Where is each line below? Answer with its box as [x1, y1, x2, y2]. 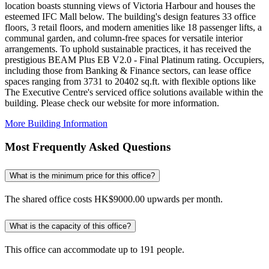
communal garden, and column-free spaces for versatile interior [5, 32, 243, 43]
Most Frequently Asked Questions [5, 140, 171, 153]
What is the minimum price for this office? [10, 171, 155, 180]
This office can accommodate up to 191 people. [5, 244, 184, 255]
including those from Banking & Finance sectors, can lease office [5, 65, 251, 76]
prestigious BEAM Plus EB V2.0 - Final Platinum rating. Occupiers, [5, 54, 264, 65]
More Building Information [5, 118, 107, 128]
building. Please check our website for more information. [5, 97, 219, 108]
